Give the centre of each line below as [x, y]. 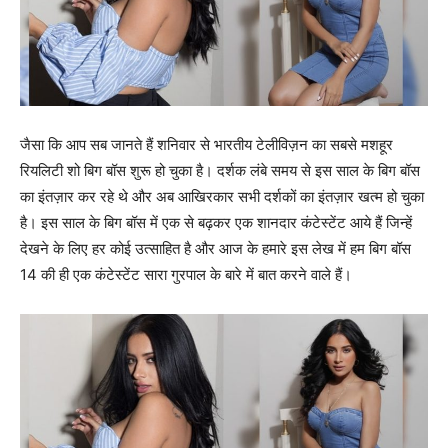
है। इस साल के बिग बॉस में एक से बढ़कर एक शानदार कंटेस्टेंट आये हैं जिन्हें [216, 223]
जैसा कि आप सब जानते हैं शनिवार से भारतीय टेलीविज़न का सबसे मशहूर [206, 145]
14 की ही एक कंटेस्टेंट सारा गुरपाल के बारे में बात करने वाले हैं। [186, 275]
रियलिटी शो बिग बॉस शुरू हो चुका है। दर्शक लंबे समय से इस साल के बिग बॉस [220, 171]
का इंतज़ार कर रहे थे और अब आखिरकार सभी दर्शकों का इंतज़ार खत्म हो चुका [222, 197]
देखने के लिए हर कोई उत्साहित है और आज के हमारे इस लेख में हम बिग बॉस [215, 249]
